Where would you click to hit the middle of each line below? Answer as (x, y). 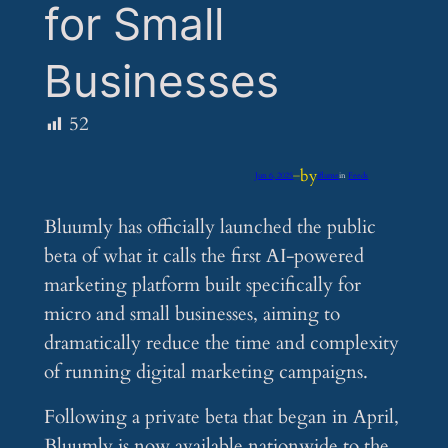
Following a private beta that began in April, (221, 417)
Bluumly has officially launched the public (209, 227)
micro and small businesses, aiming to (191, 314)
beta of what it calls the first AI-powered (203, 256)
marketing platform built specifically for (202, 285)
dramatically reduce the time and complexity (221, 343)
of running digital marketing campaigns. (205, 372)
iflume (328, 176)
